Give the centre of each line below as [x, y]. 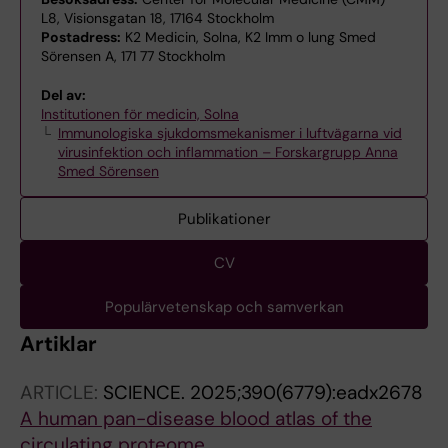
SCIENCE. [146, 392]
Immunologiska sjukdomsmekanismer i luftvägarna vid [229, 133]
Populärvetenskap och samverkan [224, 307]
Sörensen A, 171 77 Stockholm [133, 56]
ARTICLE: [61, 392]
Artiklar [59, 344]
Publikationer [224, 219]
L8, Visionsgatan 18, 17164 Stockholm [157, 18]
